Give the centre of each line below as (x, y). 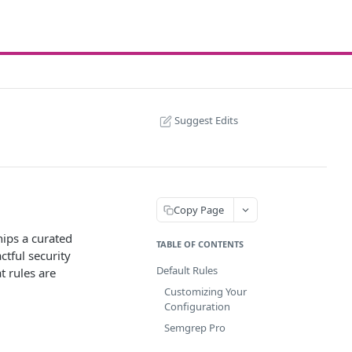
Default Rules (187, 270)
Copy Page (199, 209)
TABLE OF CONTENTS (200, 244)
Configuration (197, 306)
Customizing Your (205, 291)
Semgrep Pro (195, 328)
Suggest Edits (206, 120)
